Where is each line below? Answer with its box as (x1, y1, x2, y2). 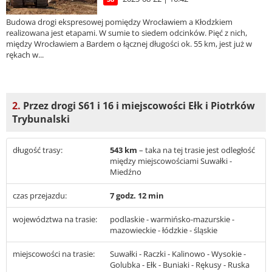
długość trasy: (13, 144, 63, 155)
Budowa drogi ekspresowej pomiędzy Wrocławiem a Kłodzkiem (6, 16, 233, 28)
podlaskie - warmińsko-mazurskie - (110, 213, 234, 225)
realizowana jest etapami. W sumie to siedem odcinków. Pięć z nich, (6, 27, 247, 39)
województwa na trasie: (13, 213, 97, 225)
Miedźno (110, 166, 141, 177)
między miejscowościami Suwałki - (110, 155, 232, 166)
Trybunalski (12, 112, 70, 126)
